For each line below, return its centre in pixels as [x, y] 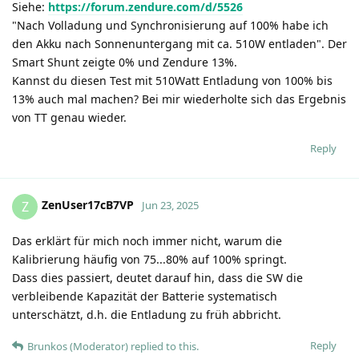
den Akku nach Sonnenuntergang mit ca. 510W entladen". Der [179, 43]
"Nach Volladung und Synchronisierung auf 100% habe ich [170, 25]
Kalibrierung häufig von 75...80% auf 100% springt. [149, 259]
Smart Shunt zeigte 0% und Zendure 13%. [125, 62]
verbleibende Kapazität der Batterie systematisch [145, 296]
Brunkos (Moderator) [78, 346]
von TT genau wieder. [69, 117]
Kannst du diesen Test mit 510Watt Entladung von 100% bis [172, 80]
